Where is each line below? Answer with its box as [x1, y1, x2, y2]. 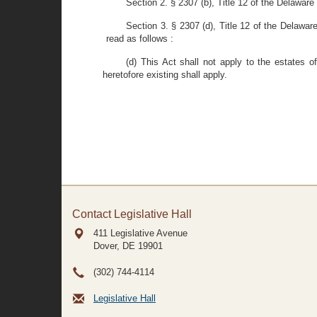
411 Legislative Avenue [93, 228, 188, 238]
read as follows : [106, 33, 174, 44]
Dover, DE [93, 241, 135, 251]
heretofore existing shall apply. [103, 69, 227, 80]
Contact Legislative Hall [72, 208, 192, 220]
